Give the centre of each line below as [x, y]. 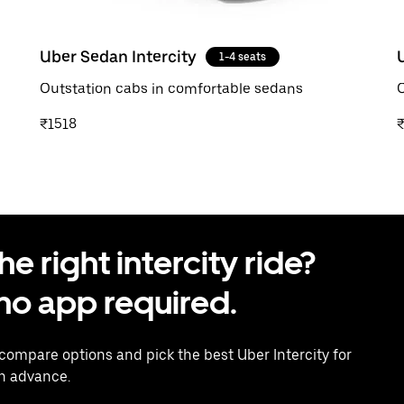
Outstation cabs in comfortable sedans [171, 88]
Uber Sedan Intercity [118, 56]
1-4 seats [243, 56]
